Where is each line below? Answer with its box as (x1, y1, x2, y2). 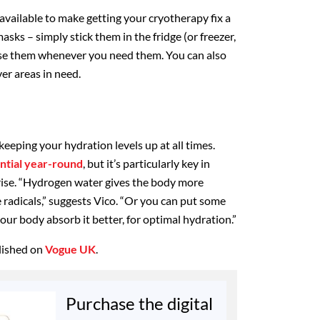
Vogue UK (45, 242, 96, 256)
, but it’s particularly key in (83, 156, 210, 171)
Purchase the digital (65, 293, 213, 314)
